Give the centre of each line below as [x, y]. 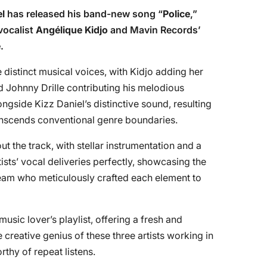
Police [176, 14]
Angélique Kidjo [72, 30]
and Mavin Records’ [154, 30]
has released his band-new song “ [84, 14]
